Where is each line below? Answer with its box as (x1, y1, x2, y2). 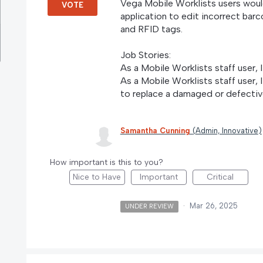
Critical (207, 171, 234, 182)
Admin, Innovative (195, 126, 258, 135)
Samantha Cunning (120, 126, 190, 135)
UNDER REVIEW (125, 202, 174, 210)
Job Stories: (120, 49, 171, 60)
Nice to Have (73, 171, 122, 182)
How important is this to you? (49, 157, 163, 167)
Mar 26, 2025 (190, 201, 238, 210)
